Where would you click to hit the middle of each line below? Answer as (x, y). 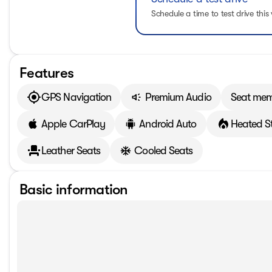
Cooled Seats (164, 150)
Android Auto (168, 124)
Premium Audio (178, 97)
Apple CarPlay (73, 124)
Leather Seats (71, 150)
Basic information (74, 189)
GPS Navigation (76, 97)
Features (47, 73)
